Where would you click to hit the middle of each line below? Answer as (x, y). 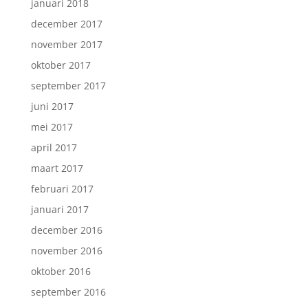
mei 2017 (52, 127)
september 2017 (68, 86)
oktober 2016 (60, 271)
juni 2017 (52, 106)
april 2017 (54, 147)
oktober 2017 (60, 65)
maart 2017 (57, 168)
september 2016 (68, 292)
